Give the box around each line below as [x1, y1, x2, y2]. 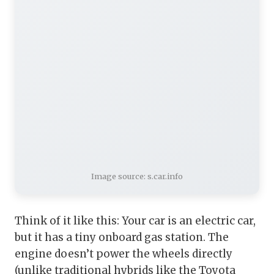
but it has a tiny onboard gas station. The [15, 231, 229, 245]
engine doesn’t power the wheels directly [15, 247, 232, 261]
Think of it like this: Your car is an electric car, [15, 214, 256, 228]
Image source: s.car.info [91, 171, 183, 182]
